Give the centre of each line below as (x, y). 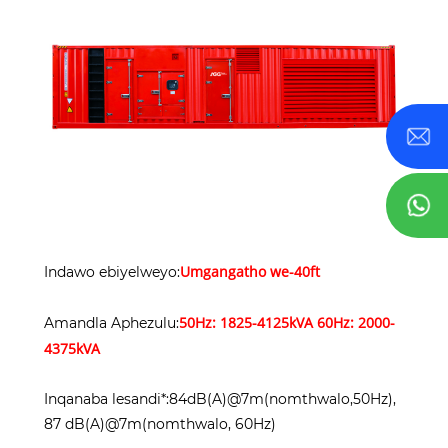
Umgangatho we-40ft (250, 272)
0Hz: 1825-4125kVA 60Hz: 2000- (291, 323)
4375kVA (72, 349)
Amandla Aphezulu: (111, 323)
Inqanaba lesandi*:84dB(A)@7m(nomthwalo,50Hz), (220, 399)
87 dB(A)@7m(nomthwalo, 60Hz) (160, 424)
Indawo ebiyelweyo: (112, 272)
